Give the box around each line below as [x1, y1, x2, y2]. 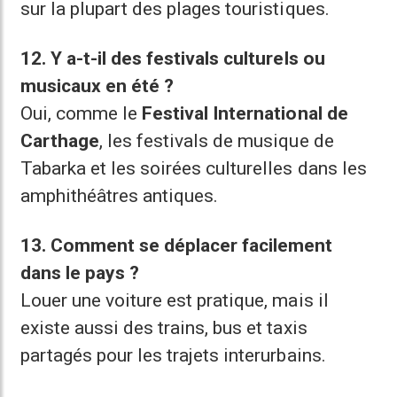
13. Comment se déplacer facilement [20, 235, 333, 256]
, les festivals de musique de [99, 130, 334, 152]
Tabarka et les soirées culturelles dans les [20, 158, 367, 179]
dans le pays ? [20, 262, 140, 284]
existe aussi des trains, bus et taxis [20, 317, 307, 339]
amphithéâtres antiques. [20, 185, 219, 206]
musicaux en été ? [20, 75, 175, 97]
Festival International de [142, 103, 348, 124]
